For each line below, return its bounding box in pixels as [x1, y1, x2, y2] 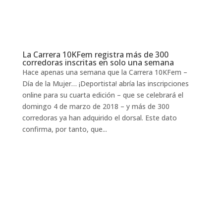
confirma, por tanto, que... [22, 124, 107, 134]
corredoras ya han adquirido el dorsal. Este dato [22, 112, 177, 122]
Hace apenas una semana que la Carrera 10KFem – [22, 67, 187, 77]
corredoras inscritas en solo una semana [22, 56, 174, 68]
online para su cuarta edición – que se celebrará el [22, 90, 183, 100]
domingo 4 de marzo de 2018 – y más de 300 [22, 101, 169, 111]
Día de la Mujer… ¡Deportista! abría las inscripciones [22, 78, 189, 88]
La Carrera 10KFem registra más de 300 [22, 49, 168, 60]
